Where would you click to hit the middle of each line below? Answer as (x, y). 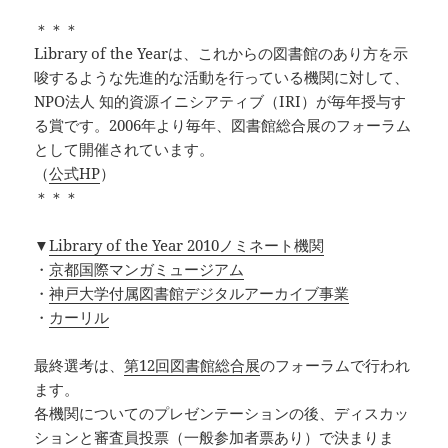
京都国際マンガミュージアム (147, 269)
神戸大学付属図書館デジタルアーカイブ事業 (199, 293)
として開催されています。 (124, 149)
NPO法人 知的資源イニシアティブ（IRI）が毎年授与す (220, 101)
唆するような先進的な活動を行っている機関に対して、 (222, 77)
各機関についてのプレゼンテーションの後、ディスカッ (222, 413)
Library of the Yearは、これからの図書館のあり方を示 (221, 53)
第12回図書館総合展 (192, 365)
